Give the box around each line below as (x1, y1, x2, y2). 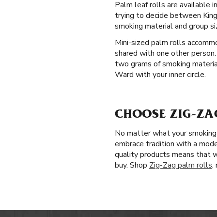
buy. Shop (115, 160, 149, 170)
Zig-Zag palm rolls (149, 160, 212, 170)
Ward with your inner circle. (115, 69, 206, 80)
